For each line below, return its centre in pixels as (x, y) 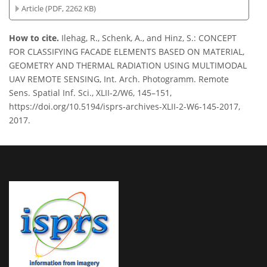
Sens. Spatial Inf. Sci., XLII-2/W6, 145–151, (90, 93)
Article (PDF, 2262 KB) (59, 8)
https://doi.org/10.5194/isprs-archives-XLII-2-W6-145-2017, (125, 107)
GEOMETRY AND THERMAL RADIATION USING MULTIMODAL (128, 66)
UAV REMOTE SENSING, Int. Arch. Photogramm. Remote (119, 79)
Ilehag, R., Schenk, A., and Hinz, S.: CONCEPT (149, 38)
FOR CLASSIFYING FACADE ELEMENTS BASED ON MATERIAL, (127, 52)
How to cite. (35, 38)
